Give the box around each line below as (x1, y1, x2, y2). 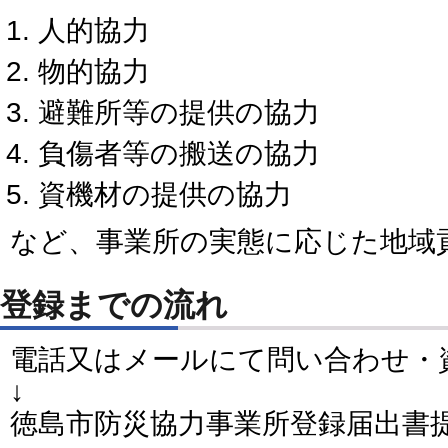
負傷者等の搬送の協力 (38, 137, 320, 169)
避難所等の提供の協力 (38, 96, 320, 128)
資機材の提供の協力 (38, 178, 292, 210)
